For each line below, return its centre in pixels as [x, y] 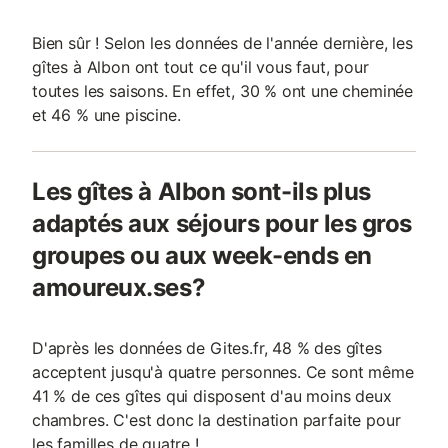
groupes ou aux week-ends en [202, 255]
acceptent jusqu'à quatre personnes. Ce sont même [223, 372]
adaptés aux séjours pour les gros [222, 223]
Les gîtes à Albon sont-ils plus [201, 191]
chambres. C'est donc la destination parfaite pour [216, 420]
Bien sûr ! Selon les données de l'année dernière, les [222, 43]
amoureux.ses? [119, 287]
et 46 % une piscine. [106, 115]
